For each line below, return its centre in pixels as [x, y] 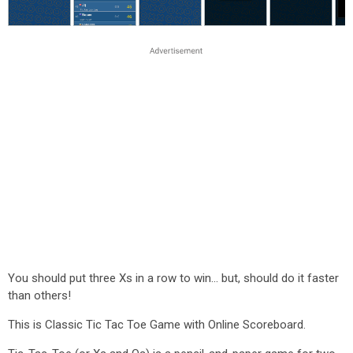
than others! [39, 295]
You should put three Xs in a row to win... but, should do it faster [173, 278]
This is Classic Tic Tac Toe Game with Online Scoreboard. [157, 325]
